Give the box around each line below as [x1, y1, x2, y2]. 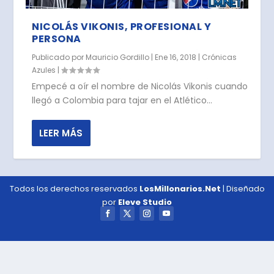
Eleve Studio [118, 196, 172, 208]
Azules [32, 64, 56, 75]
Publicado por [32, 51, 86, 62]
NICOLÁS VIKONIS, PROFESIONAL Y [32, 19, 212, 34]
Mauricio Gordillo [86, 51, 150, 62]
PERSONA [32, 31, 81, 46]
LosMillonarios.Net [139, 182, 221, 194]
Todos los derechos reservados [9, 182, 139, 194]
